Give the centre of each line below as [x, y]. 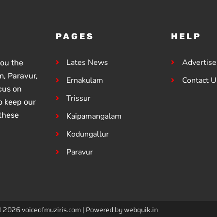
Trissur [79, 98]
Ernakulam [85, 80]
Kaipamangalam [94, 116]
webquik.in [141, 210]
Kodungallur [88, 134]
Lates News [87, 62]
